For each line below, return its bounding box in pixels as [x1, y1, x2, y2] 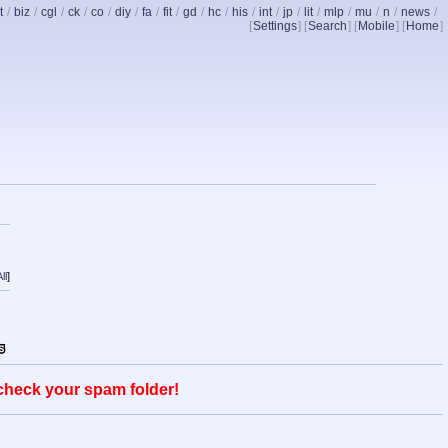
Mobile [358, 19, 395, 33]
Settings [253, 19, 297, 33]
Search [308, 19, 347, 33]
